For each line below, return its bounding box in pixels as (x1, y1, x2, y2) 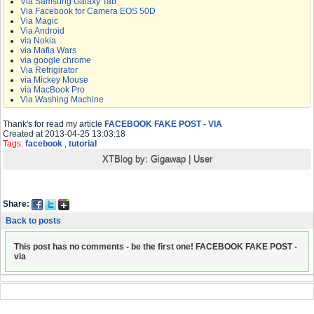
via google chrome (20, 55, 91, 66)
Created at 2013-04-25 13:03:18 (3, 129, 125, 139)
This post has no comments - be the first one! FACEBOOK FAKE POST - (14, 242, 297, 252)
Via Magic (20, 16, 58, 27)
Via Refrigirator (20, 65, 78, 76)
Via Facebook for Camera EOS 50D (20, 6, 156, 17)
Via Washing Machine (20, 95, 104, 105)
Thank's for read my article (3, 119, 104, 130)
